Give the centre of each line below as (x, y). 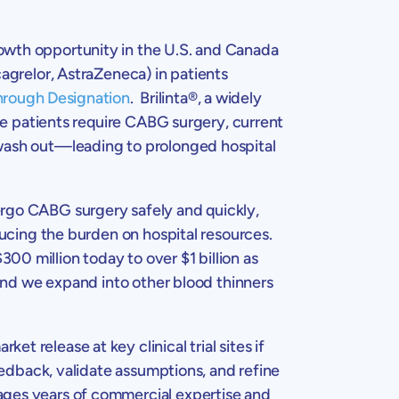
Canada (252, 49)
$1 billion (210, 258)
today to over (130, 258)
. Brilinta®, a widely (195, 98)
